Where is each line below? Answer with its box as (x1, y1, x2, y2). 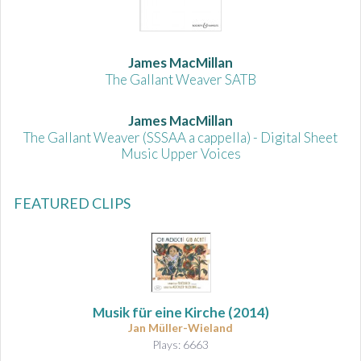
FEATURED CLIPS (14, 193, 131, 212)
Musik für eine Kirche (92, 303, 226, 321)
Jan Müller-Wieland (128, 320, 233, 334)
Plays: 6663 (152, 337, 209, 351)
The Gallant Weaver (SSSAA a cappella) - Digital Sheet (23, 128, 338, 146)
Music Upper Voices (120, 144, 241, 162)
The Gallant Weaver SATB (105, 70, 256, 88)
